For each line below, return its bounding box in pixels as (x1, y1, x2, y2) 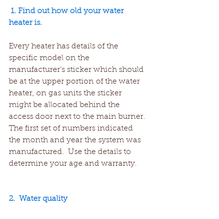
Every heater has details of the (9, 43, 120, 51)
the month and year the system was (9, 136, 143, 145)
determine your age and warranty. (9, 160, 137, 168)
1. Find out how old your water (11, 7, 126, 16)
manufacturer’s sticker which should (9, 66, 146, 74)
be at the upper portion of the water (9, 78, 142, 86)
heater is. (9, 19, 42, 27)
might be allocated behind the (9, 101, 122, 109)
